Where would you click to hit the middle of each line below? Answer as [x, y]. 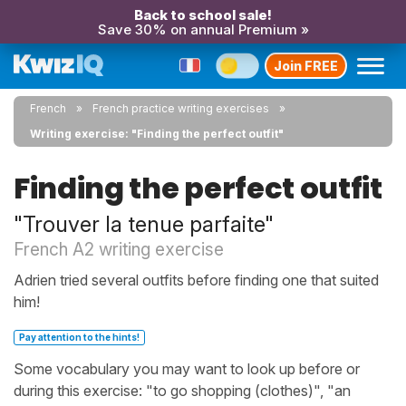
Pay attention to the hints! [79, 337]
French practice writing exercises [181, 108]
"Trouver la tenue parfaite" [144, 224]
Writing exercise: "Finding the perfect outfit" [157, 134]
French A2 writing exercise [119, 249]
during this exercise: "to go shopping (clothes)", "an [182, 391]
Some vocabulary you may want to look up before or [187, 369]
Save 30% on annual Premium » [203, 29]
